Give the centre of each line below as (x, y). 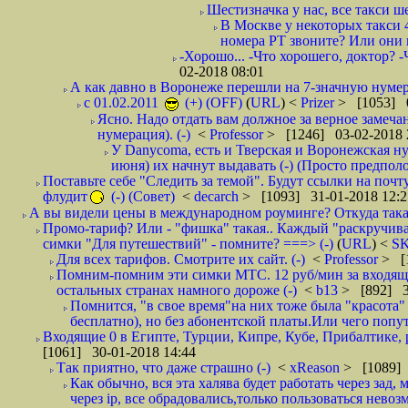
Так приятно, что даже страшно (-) (163, 367)
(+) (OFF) (212, 102)
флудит (65, 196)
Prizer (319, 102)
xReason (316, 367)
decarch (218, 196)
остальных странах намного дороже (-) (177, 290)
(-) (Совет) (141, 196)
